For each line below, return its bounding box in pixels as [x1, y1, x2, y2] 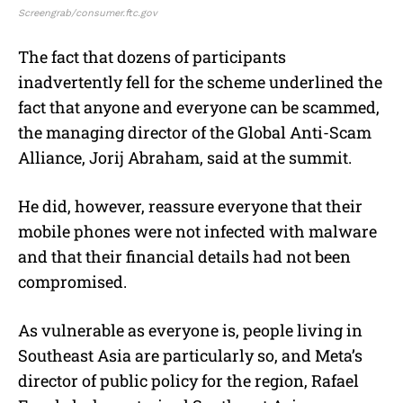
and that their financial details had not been [18, 246, 351, 268]
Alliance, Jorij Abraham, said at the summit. [18, 147, 352, 169]
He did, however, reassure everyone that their [18, 195, 363, 218]
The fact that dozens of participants [18, 46, 286, 68]
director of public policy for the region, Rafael [18, 370, 359, 392]
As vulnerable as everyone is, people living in [18, 319, 363, 342]
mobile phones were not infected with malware [18, 220, 377, 243]
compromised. [18, 271, 127, 293]
